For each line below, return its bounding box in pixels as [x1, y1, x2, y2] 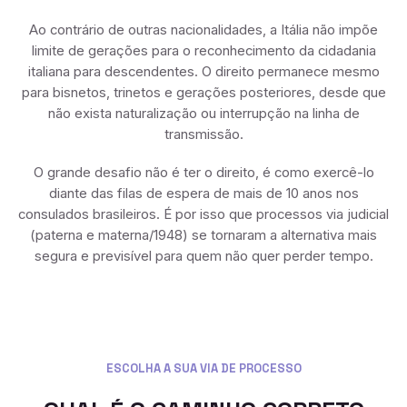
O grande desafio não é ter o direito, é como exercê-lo [33, 164, 374, 181]
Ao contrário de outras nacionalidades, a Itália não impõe [29, 21, 378, 38]
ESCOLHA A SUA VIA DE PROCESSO [105, 361, 302, 377]
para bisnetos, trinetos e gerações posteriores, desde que [21, 84, 386, 101]
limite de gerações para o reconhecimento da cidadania [31, 42, 376, 59]
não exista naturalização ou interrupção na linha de [47, 104, 360, 122]
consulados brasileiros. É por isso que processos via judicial [18, 205, 389, 223]
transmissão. [164, 125, 243, 143]
